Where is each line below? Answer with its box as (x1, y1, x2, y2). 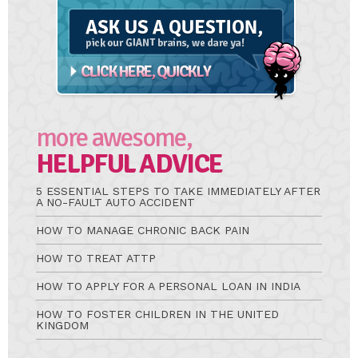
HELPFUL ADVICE (36, 148, 223, 181)
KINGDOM (36, 319, 89, 332)
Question (55, 13, 89, 22)
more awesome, (36, 121, 192, 155)
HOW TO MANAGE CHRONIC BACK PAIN (36, 224, 249, 237)
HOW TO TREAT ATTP (36, 252, 156, 265)
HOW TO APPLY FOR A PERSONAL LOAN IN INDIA (36, 280, 300, 293)
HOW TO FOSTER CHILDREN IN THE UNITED (36, 308, 279, 321)
